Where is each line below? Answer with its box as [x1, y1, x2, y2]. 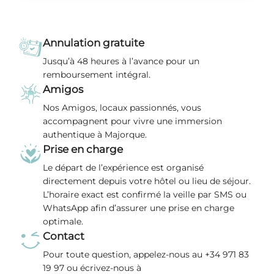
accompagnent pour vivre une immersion [43, 116, 222, 127]
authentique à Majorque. [43, 129, 147, 140]
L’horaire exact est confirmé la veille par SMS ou [43, 189, 246, 200]
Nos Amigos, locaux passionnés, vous [43, 102, 201, 113]
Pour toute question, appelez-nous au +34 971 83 [43, 249, 249, 260]
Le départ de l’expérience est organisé [43, 162, 204, 173]
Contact [43, 230, 84, 242]
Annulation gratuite [43, 37, 144, 49]
